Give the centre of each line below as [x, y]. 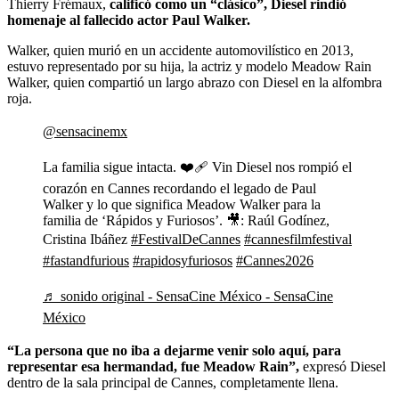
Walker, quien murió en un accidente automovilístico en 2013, [180, 51]
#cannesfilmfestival [298, 240]
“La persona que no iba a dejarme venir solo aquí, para [174, 351]
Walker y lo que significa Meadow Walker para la [182, 205]
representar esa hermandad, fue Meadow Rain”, [153, 367]
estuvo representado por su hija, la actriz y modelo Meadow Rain [189, 67]
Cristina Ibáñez [87, 240]
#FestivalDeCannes [186, 240]
